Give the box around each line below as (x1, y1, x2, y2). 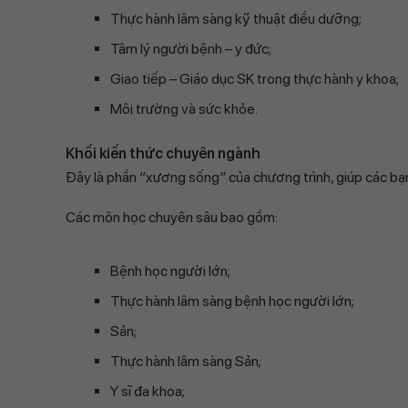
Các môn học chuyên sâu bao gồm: (66, 209, 278, 226)
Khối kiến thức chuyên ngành (66, 145, 260, 162)
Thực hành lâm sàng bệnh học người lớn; (110, 292, 354, 310)
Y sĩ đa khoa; (110, 382, 185, 400)
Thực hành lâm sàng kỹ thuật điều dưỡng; (110, 10, 362, 27)
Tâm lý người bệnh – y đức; (110, 40, 271, 57)
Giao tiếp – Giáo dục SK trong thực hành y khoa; (110, 70, 399, 87)
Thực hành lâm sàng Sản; (110, 352, 261, 370)
